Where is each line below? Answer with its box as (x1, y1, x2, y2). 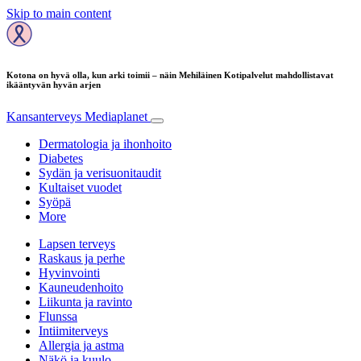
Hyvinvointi (39, 265, 100, 280)
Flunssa (39, 309, 77, 323)
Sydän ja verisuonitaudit (39, 165, 161, 180)
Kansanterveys (6, 109, 85, 123)
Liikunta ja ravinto (39, 294, 132, 309)
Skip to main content (6, 6, 111, 20)
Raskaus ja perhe (39, 251, 125, 265)
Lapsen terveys (39, 236, 115, 251)
